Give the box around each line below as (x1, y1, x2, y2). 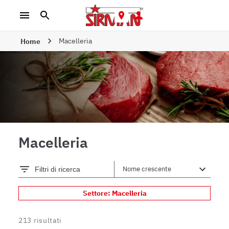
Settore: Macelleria (82, 189, 147, 198)
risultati (33, 216, 62, 225)
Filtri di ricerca (35, 165, 80, 173)
